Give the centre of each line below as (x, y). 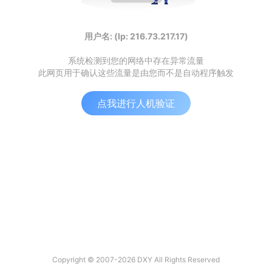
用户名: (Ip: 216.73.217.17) (136, 36)
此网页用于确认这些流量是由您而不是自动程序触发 (136, 73)
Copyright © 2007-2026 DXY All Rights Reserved (136, 260)
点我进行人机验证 (136, 103)
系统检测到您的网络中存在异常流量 (136, 60)
